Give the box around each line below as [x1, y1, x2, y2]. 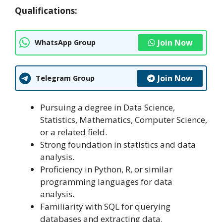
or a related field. [40, 126, 107, 138]
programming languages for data [40, 175, 172, 187]
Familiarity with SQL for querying [40, 200, 170, 212]
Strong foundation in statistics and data [40, 138, 196, 150]
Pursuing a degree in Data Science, [40, 101, 175, 113]
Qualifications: [15, 5, 77, 17]
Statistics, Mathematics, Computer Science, [40, 113, 207, 125]
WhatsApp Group [35, 38, 96, 48]
